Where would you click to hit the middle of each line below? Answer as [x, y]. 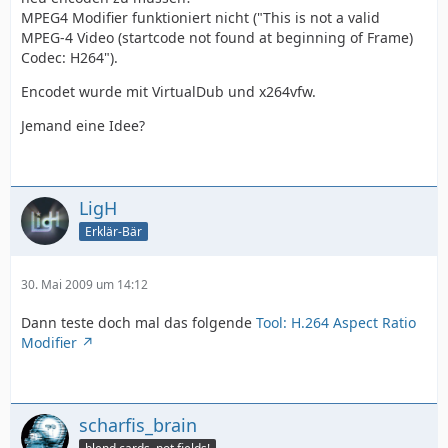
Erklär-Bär [113, 231]
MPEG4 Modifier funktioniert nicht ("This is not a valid [200, 17]
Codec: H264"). [69, 57]
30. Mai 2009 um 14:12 [84, 284]
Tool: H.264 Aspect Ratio [336, 322]
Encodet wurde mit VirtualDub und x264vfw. [168, 91]
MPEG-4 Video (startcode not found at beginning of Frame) [217, 37]
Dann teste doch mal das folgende [138, 322]
